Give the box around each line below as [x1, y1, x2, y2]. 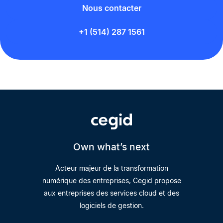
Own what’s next [73, 141, 150, 153]
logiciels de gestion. [79, 201, 144, 210]
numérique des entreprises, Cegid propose [42, 176, 181, 185]
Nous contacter [82, 3, 141, 13]
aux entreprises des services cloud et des [44, 189, 179, 198]
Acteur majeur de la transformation [55, 164, 168, 173]
